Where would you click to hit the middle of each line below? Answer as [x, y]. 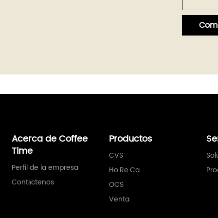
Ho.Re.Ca [125, 170]
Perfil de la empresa [45, 168]
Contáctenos [33, 182]
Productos [131, 139]
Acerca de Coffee [50, 139]
